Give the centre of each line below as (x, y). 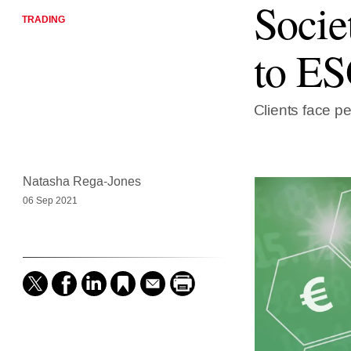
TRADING (43, 20)
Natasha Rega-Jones (81, 182)
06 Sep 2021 (50, 201)
